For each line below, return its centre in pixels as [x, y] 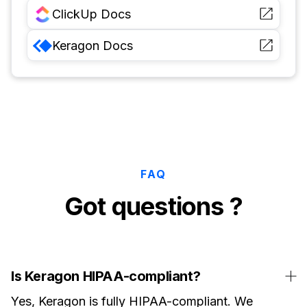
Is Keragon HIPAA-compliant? [106, 277]
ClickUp [75, 14]
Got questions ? [153, 207]
